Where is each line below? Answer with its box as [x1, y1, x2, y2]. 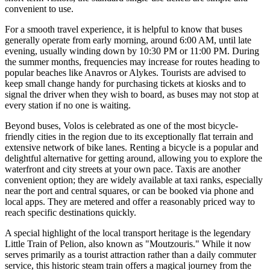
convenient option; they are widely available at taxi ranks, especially [5, 175, 263, 186]
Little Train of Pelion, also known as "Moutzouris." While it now [5, 239, 251, 250]
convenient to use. [5, 4, 74, 14]
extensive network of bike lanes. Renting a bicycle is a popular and [5, 142, 259, 153]
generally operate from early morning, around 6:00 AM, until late [5, 35, 251, 46]
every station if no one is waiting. [5, 100, 131, 111]
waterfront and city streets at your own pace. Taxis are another [5, 164, 240, 175]
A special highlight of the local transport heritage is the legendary [5, 228, 251, 239]
